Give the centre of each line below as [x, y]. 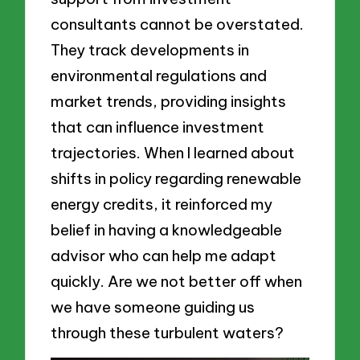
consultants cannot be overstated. [178, 24]
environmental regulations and [159, 75]
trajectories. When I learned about [173, 152]
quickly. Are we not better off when [177, 281]
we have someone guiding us [153, 307]
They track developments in [150, 49]
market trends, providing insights [169, 101]
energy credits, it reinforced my [162, 204]
